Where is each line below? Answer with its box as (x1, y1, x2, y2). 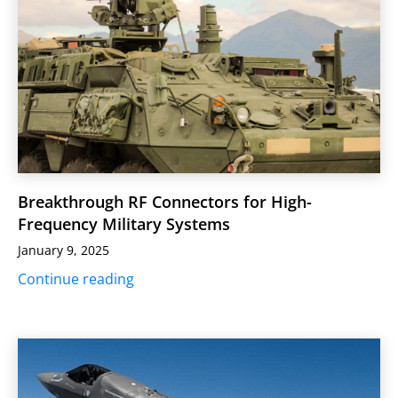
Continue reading (18, 268, 134, 289)
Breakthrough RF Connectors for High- (18, 190, 312, 212)
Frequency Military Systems (18, 212, 230, 235)
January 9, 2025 (18, 241, 109, 259)
